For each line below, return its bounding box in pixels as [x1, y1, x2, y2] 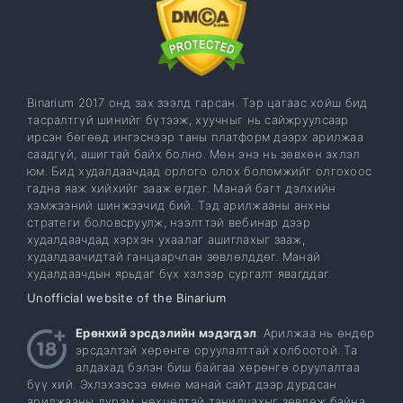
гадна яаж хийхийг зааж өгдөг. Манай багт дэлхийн [27, 181, 336, 196]
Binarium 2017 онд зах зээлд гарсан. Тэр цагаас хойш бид [27, 95, 368, 111]
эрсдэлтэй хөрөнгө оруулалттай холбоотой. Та [76, 343, 358, 358]
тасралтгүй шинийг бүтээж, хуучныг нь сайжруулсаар [27, 112, 349, 128]
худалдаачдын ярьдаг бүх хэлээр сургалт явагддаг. [27, 266, 332, 282]
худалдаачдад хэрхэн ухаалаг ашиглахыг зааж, [27, 232, 306, 247]
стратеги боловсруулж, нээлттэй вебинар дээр [27, 215, 311, 230]
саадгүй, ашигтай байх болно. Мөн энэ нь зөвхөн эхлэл [27, 147, 361, 162]
